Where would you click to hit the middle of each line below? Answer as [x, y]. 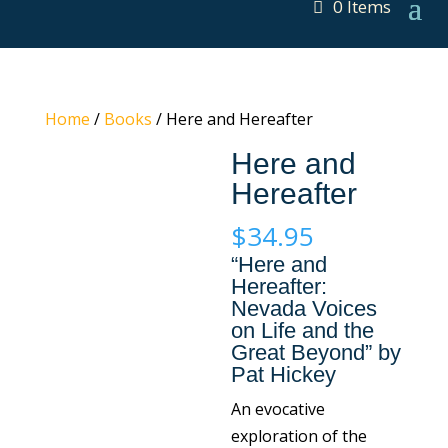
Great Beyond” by [316, 352]
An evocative [278, 409]
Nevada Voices [304, 308]
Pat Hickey [284, 374]
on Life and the [303, 330]
